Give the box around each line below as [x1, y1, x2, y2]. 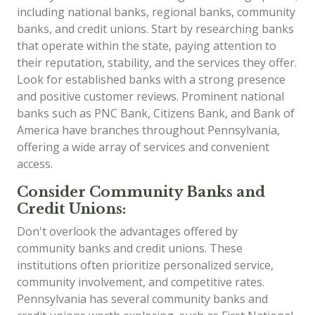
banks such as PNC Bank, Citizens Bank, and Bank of [17, 105, 295, 121]
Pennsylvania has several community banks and [17, 291, 268, 307]
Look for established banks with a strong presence [17, 72, 285, 87]
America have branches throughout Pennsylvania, [17, 122, 280, 138]
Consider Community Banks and [17, 184, 265, 200]
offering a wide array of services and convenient [17, 139, 269, 155]
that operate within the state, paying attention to [17, 38, 276, 53]
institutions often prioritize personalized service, [17, 257, 274, 273]
